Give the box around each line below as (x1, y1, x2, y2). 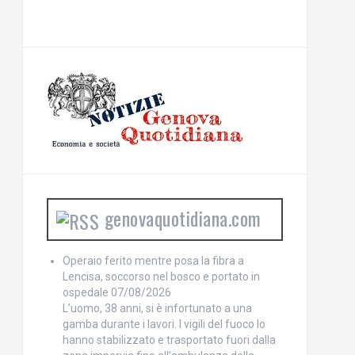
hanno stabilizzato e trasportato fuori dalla (62, 334, 276, 347)
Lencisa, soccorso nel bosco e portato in (62, 270, 260, 284)
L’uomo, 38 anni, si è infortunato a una (62, 302, 252, 315)
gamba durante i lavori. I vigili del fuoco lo (62, 318, 265, 331)
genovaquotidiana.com (104, 204, 261, 233)
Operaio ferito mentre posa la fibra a (62, 254, 244, 268)
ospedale (62, 286, 109, 300)
